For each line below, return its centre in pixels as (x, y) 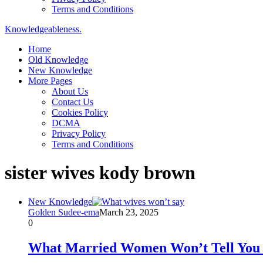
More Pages (50, 81)
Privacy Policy (79, 134)
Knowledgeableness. (43, 29)
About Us (70, 91)
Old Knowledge (58, 60)
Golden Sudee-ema (64, 212)
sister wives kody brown (100, 173)
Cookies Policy (80, 112)
